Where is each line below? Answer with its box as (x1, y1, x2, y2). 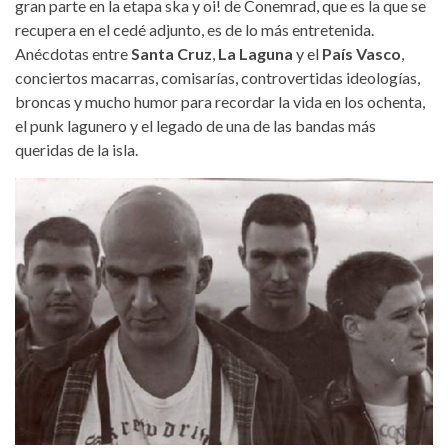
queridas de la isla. (15, 140, 138, 160)
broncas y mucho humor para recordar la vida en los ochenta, (15, 92, 425, 112)
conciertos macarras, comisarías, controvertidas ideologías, (15, 68, 420, 88)
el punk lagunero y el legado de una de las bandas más (15, 116, 376, 136)
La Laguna (218, 44, 293, 64)
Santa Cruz (128, 44, 212, 64)
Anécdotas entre (15, 44, 128, 64)
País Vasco (322, 44, 401, 64)
